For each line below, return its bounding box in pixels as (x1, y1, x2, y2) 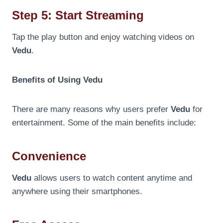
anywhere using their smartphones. (12, 186, 142, 196)
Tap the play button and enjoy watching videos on (12, 32, 194, 42)
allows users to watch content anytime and (31, 173, 192, 183)
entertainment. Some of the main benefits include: (12, 117, 196, 127)
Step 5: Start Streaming (12, 8, 144, 22)
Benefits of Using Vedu (12, 75, 103, 85)
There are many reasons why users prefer (12, 104, 171, 114)
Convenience (12, 149, 86, 163)
